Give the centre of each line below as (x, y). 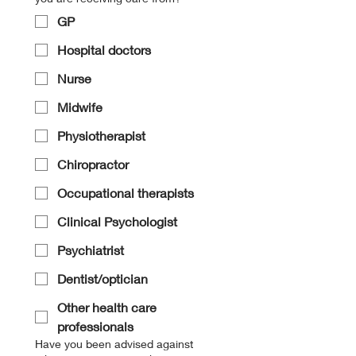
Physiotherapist (101, 135)
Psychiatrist (91, 250)
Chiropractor (93, 164)
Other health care (107, 307)
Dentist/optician (103, 279)
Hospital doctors (104, 50)
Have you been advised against (114, 344)
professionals (95, 326)
